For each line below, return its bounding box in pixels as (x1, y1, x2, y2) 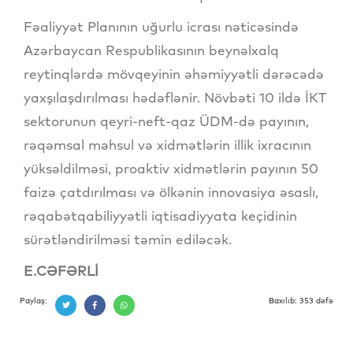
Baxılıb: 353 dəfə (269, 295, 333, 307)
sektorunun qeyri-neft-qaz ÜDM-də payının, (24, 113, 309, 130)
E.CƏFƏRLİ (24, 262, 98, 280)
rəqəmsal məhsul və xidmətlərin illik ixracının (24, 136, 311, 154)
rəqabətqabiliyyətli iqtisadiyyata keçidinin (24, 207, 297, 225)
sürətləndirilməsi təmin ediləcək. (24, 231, 232, 248)
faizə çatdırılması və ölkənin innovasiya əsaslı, (24, 184, 318, 201)
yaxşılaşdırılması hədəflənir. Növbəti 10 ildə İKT (24, 89, 326, 106)
